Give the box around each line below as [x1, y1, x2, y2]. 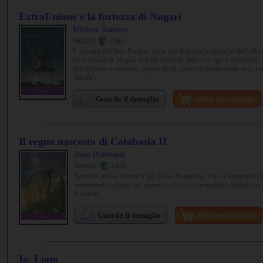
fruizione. [75, 190, 101, 198]
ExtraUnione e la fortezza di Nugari [19, 11, 181, 22]
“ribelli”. [73, 73, 96, 82]
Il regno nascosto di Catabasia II [19, 136, 167, 147]
